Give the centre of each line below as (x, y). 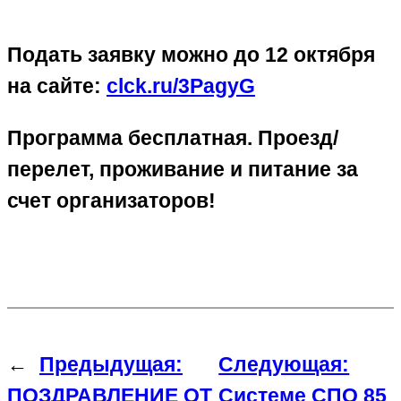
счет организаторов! (111, 200)
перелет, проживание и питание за (183, 169)
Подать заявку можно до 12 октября (191, 54)
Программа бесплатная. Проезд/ (173, 137)
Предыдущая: (111, 365)
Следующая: (284, 365)
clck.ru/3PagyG (181, 85)
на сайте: (57, 85)
